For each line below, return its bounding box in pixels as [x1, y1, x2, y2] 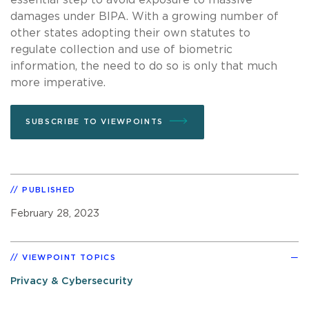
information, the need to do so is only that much [10, 60, 277, 72]
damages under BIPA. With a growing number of [10, 10, 279, 22]
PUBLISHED [22, 186, 76, 194]
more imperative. [10, 77, 106, 88]
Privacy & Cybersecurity [10, 275, 133, 286]
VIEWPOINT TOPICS [22, 253, 117, 261]
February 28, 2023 [10, 208, 99, 219]
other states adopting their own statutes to [10, 27, 250, 39]
